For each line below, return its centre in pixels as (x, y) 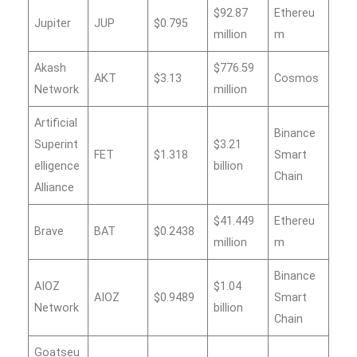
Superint (57, 144)
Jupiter (53, 23)
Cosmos (297, 78)
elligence (57, 166)
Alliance (55, 187)
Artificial (56, 123)
